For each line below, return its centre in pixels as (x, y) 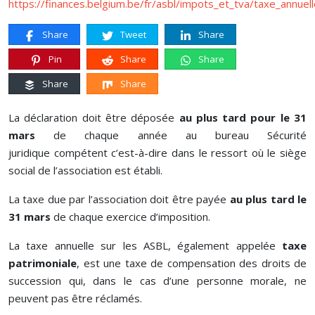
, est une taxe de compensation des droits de (192, 263)
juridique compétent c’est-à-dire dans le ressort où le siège (157, 153)
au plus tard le (268, 199)
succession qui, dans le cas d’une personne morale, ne (157, 281)
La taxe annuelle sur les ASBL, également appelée (145, 245)
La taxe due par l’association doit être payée (119, 199)
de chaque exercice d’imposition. (130, 217)
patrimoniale (43, 263)
